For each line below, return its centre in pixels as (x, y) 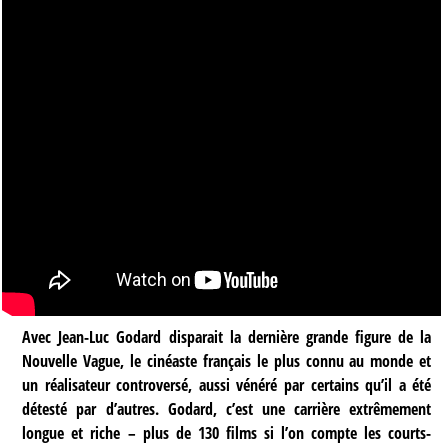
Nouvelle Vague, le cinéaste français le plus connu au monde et (227, 360)
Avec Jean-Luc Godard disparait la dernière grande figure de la (227, 336)
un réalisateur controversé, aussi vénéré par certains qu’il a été (227, 384)
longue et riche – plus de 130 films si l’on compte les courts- (227, 432)
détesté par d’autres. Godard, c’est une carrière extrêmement (227, 408)
